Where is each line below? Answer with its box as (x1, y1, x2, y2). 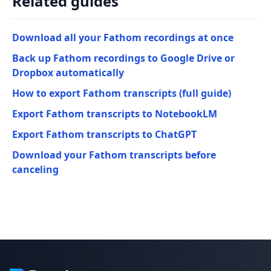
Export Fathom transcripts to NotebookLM (12, 107, 217, 120)
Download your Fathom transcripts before (12, 148, 216, 162)
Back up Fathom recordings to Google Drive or (12, 51, 235, 65)
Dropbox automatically (12, 66, 124, 79)
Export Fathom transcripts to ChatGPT (12, 128, 197, 141)
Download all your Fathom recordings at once (12, 31, 233, 44)
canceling (12, 163, 59, 176)
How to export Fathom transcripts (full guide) (12, 87, 231, 100)
